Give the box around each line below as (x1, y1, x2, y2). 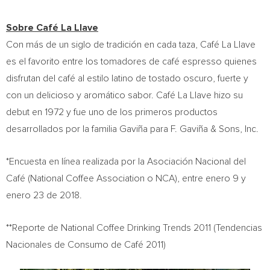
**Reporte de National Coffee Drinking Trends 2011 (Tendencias (6, 223, 262, 233)
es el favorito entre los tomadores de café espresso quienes (6, 57, 257, 66)
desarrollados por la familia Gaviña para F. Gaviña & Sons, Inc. (6, 124, 261, 134)
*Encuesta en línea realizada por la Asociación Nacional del (6, 157, 246, 166)
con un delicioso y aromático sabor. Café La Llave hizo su (6, 90, 243, 100)
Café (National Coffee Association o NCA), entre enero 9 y (6, 174, 246, 183)
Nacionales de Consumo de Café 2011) (6, 240, 166, 250)
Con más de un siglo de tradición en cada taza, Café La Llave (6, 40, 256, 49)
